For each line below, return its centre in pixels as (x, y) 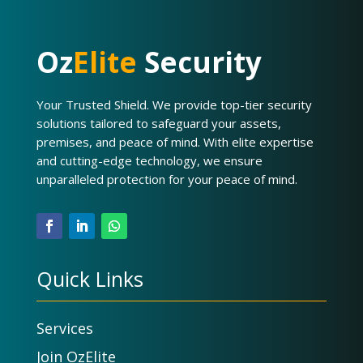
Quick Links (90, 278)
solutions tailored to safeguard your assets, (158, 123)
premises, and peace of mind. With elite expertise (175, 141)
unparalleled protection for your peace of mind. (167, 179)
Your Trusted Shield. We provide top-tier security (174, 104)
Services (64, 328)
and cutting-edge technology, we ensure (149, 160)
